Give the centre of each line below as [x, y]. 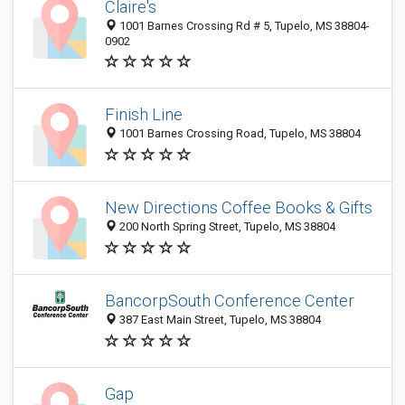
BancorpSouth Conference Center [230, 301]
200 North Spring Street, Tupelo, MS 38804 [226, 227]
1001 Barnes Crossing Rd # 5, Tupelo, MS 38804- [243, 26]
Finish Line [144, 115]
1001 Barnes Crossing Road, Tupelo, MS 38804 [239, 134]
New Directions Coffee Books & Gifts [239, 208]
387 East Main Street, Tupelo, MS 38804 [219, 320]
